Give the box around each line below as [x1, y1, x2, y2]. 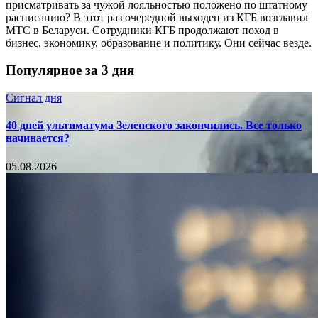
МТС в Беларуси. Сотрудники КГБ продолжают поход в [6, 23, 279, 36]
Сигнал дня [6, 92, 62, 104]
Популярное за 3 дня [6, 62, 134, 78]
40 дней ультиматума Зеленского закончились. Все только [6, 119, 302, 132]
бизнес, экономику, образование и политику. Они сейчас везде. [6, 36, 312, 49]
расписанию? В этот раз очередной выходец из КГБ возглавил [6, 11, 308, 23]
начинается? [6, 132, 70, 145]
